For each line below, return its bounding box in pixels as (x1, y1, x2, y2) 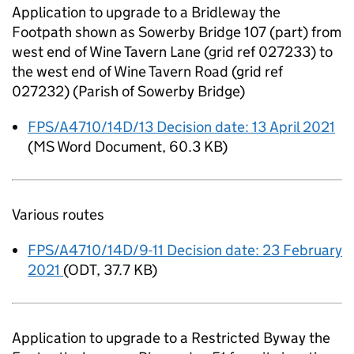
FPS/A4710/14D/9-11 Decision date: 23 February (28, 241, 342, 259)
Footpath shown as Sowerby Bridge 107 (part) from (12, 23, 341, 41)
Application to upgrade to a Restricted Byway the (12, 329, 330, 347)
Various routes (12, 205, 104, 224)
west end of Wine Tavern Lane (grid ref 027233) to (12, 43, 333, 61)
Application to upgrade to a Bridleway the (12, 3, 281, 21)
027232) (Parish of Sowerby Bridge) (12, 82, 245, 100)
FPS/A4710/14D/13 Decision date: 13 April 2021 (28, 118, 335, 136)
